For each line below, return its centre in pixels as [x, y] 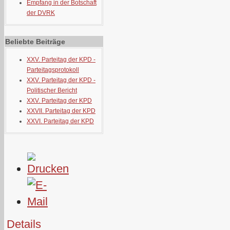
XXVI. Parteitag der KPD [60, 121]
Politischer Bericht [52, 90]
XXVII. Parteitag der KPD [61, 111]
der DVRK [41, 13]
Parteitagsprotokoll [53, 70]
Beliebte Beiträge [35, 42]
